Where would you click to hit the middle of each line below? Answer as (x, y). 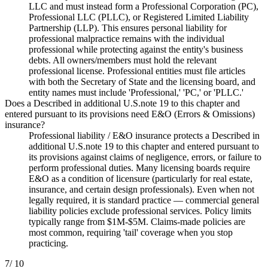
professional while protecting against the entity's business (136, 49)
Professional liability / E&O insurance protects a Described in (144, 135)
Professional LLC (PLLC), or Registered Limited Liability (139, 17)
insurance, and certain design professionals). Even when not (141, 189)
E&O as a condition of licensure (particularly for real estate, (141, 178)
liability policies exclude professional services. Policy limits (140, 211)
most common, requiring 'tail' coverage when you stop (131, 232)
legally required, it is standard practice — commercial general (144, 200)
